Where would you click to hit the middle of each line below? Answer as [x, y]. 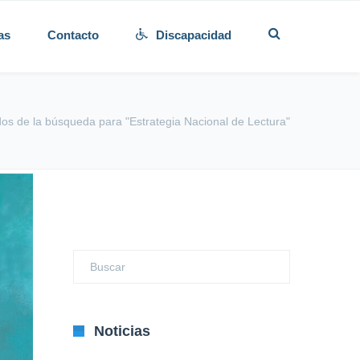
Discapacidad [194, 35]
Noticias [122, 331]
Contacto [73, 35]
